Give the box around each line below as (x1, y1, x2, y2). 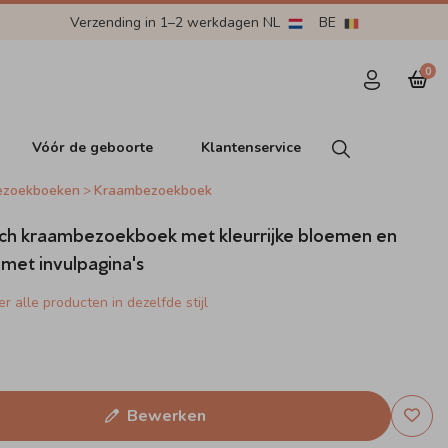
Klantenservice (201, 137, 302, 157)
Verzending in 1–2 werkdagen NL (69, 12, 284, 32)
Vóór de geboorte (32, 137, 154, 157)
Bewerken (126, 405, 206, 427)
